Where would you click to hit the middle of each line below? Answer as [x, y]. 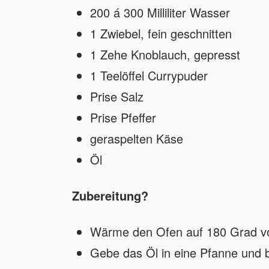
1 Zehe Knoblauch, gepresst [165, 55]
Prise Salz [117, 97]
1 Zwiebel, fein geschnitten [161, 34]
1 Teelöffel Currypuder [151, 76]
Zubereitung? [110, 196]
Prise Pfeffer [123, 118]
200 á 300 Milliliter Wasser [160, 13]
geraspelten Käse [138, 139]
